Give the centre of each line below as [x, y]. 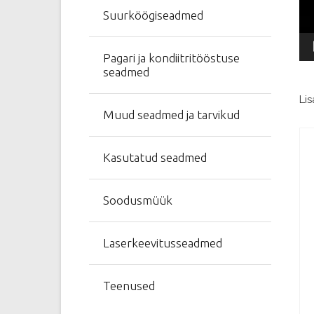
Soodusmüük [138, 200]
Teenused [129, 286]
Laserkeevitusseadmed [163, 243]
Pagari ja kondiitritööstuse [171, 58]
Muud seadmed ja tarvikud [171, 115]
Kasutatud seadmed [155, 157]
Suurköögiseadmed [153, 15]
